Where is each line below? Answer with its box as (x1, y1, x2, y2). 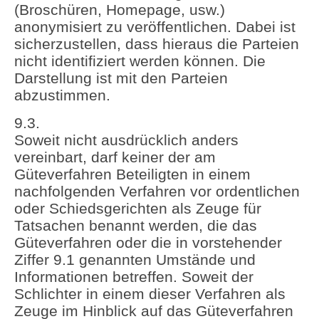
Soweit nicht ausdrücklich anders (14, 131, 239, 148)
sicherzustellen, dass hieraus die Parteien (14, 36, 299, 53)
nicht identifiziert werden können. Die (14, 53, 266, 70)
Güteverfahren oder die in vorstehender (14, 234, 282, 251)
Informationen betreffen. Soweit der (14, 268, 253, 285)
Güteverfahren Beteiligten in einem (14, 165, 251, 182)
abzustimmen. (14, 87, 110, 104)
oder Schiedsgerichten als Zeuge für (14, 199, 261, 216)
